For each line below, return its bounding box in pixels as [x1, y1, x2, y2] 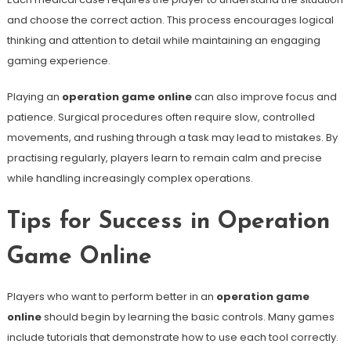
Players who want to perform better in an [6, 289, 216, 304]
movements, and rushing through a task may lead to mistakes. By [6, 130, 338, 145]
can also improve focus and [191, 89, 337, 104]
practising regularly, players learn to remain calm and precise [6, 150, 322, 165]
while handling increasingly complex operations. [6, 171, 253, 186]
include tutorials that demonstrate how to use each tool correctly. [6, 330, 338, 345]
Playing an [6, 89, 62, 104]
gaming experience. [6, 53, 110, 68]
